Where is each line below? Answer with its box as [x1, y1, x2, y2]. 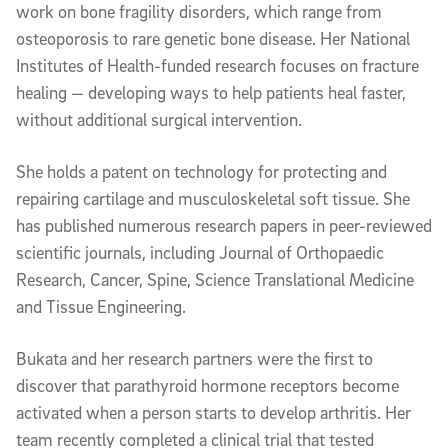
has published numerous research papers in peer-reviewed [16, 214, 432, 236]
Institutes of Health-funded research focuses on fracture [16, 54, 419, 76]
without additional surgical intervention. [16, 108, 306, 130]
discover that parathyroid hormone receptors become [16, 374, 399, 396]
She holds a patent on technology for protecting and [16, 160, 387, 182]
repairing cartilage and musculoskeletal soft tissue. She [16, 187, 410, 209]
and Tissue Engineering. [16, 295, 190, 317]
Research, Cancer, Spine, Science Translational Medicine [16, 268, 414, 290]
